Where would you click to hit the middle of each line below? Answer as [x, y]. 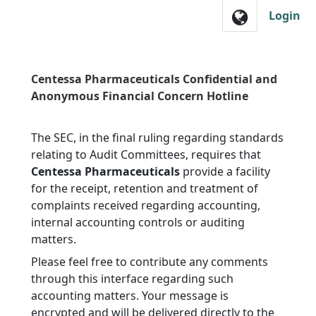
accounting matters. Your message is [130, 296]
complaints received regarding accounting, [146, 205]
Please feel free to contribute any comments [150, 262]
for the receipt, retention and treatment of [145, 188]
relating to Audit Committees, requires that [146, 154]
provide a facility [226, 171]
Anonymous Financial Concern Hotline [140, 96]
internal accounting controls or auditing [138, 222]
